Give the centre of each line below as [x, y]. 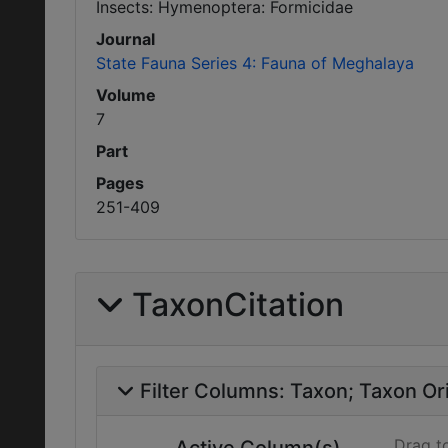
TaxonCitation [238, 304]
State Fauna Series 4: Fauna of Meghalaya [255, 63]
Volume [126, 95]
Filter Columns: [215, 391]
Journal [125, 39]
